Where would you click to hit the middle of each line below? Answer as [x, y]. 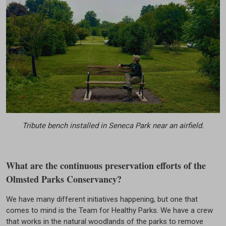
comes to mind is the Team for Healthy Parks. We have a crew [109, 210]
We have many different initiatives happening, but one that [102, 199]
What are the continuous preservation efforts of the [106, 165]
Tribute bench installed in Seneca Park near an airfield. [113, 125]
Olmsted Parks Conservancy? [64, 179]
